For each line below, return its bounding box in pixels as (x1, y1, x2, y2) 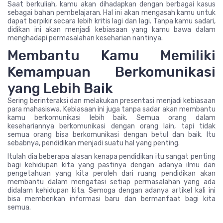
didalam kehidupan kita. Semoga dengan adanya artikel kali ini (7, 186, 216, 195)
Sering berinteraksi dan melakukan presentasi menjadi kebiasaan (7, 96, 216, 105)
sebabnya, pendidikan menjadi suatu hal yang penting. (7, 138, 180, 147)
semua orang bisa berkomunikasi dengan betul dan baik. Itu (7, 130, 216, 139)
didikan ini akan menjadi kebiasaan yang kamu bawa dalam (7, 25, 216, 34)
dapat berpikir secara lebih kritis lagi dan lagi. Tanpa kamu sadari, (7, 16, 216, 25)
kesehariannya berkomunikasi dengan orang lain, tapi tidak (7, 121, 216, 130)
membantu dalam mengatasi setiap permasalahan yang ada (7, 177, 216, 186)
